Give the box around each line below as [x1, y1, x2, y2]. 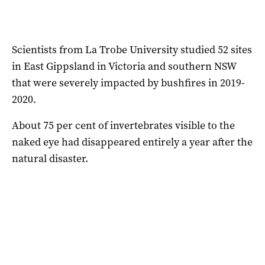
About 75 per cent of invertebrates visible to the [12, 118, 235, 132]
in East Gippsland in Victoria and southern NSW [12, 59, 236, 73]
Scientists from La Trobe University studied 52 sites [12, 42, 252, 57]
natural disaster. [12, 151, 88, 166]
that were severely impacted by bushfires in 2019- [12, 75, 245, 90]
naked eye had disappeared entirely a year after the [12, 134, 253, 149]
